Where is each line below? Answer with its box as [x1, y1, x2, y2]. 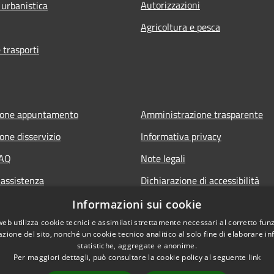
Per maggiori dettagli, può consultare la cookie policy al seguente [13, 252, 248, 262]
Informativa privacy [141, 128, 221, 144]
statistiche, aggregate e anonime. [77, 240, 197, 251]
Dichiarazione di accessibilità [141, 172, 259, 188]
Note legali [141, 150, 185, 166]
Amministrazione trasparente [141, 106, 263, 122]
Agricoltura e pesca [141, 19, 220, 34]
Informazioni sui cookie [72, 197, 202, 212]
